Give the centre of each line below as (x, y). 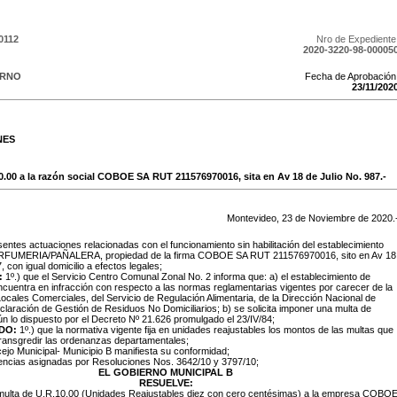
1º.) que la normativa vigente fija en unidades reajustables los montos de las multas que (206, 330)
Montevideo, (254, 218)
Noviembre (332, 218)
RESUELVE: (166, 383)
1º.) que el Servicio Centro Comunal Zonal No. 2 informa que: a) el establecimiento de (187, 276)
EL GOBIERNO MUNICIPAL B (166, 372)
